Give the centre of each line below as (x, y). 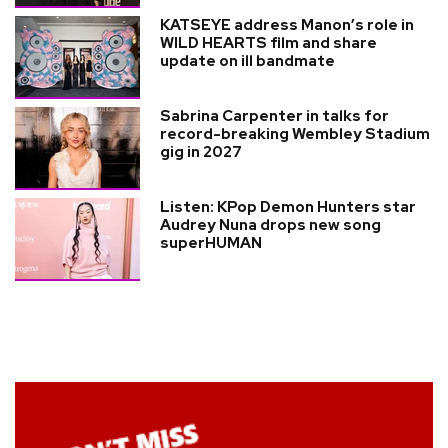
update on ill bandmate (247, 60)
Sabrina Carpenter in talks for (274, 115)
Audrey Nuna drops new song (270, 224)
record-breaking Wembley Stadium (295, 133)
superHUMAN (211, 242)
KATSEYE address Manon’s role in (287, 24)
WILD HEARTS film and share (268, 42)
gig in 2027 (201, 151)
